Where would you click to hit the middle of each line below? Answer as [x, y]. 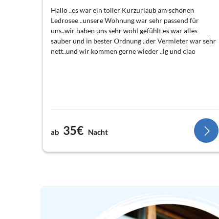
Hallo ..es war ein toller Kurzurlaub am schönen [122, 10]
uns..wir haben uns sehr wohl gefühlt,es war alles [124, 30]
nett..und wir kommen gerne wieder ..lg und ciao [123, 51]
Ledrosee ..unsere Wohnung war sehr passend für [125, 20]
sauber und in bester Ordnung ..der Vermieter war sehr [133, 41]
